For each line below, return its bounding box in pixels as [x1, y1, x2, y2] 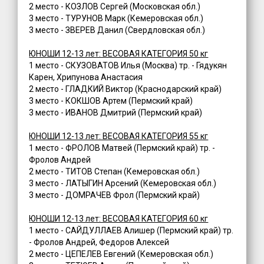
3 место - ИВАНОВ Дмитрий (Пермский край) [29, 108, 203, 118]
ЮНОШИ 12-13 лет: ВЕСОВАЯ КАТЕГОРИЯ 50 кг [29, 49, 209, 59]
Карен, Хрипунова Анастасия [29, 72, 143, 82]
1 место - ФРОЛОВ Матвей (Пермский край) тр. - [29, 143, 216, 153]
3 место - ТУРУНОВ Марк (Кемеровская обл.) [29, 14, 204, 24]
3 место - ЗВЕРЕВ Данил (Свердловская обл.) [29, 25, 206, 35]
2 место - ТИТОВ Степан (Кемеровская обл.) [29, 167, 200, 177]
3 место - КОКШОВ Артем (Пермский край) [29, 96, 193, 106]
